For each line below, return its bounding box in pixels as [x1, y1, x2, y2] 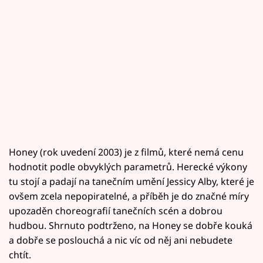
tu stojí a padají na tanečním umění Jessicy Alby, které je [9, 174, 254, 188]
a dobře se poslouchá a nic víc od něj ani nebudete [9, 233, 232, 247]
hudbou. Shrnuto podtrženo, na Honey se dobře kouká [9, 218, 252, 232]
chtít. [9, 248, 31, 261]
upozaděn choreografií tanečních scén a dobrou [9, 204, 222, 217]
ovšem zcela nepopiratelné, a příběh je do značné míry [9, 189, 249, 203]
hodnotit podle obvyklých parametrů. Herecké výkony [9, 160, 247, 173]
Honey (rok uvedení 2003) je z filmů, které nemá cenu [9, 145, 244, 159]
